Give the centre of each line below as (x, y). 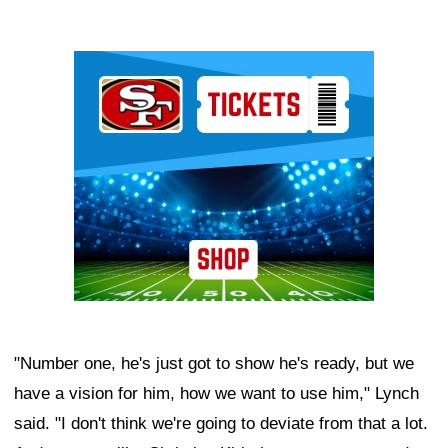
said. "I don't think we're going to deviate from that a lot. (221, 424)
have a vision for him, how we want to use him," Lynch (216, 394)
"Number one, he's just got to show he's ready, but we (214, 364)
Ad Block (107, 66)
